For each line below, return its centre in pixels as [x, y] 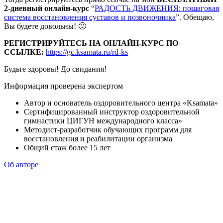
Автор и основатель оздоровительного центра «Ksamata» [121, 103]
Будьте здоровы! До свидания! [55, 69]
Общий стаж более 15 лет [67, 147]
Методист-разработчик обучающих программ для [108, 129]
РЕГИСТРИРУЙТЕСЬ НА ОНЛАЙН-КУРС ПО [91, 43]
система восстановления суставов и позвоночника [90, 17]
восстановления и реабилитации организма [98, 138]
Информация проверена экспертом [63, 86]
